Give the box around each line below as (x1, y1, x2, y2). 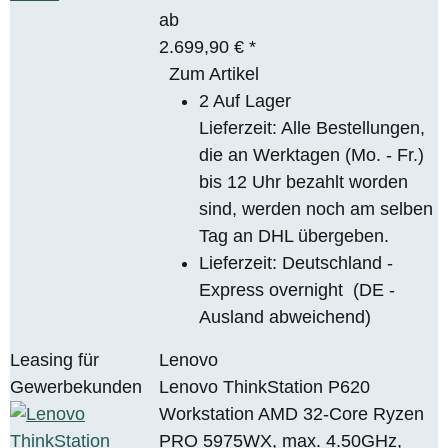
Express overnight (199, 279, 354, 300)
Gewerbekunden (10, 376, 142, 397)
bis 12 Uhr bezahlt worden (199, 171, 409, 192)
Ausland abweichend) (199, 306, 372, 327)
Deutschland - (282, 252, 394, 273)
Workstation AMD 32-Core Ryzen (159, 403, 425, 424)
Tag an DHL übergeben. (199, 225, 390, 246)
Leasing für (10, 349, 99, 370)
